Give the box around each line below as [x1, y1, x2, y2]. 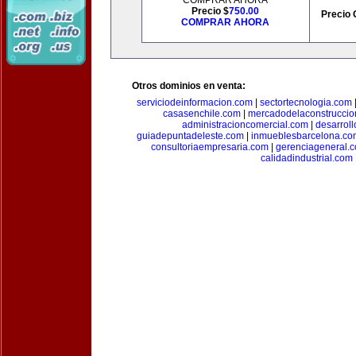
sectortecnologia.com [260, 97, 352, 108]
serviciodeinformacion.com [137, 97, 253, 108]
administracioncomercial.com [181, 119, 308, 130]
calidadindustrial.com [261, 153, 353, 164]
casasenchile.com [162, 108, 241, 119]
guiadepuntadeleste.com [136, 130, 244, 141]
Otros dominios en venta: [132, 80, 246, 91]
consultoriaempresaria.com [151, 141, 269, 153]
